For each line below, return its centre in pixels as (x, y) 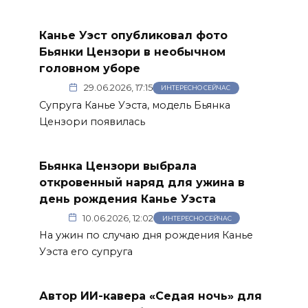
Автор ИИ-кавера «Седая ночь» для (150, 296)
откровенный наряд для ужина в (142, 182)
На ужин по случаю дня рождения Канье (146, 235)
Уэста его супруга (86, 252)
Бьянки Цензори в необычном (132, 52)
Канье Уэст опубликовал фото (133, 35)
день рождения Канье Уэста (127, 199)
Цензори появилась (92, 122)
